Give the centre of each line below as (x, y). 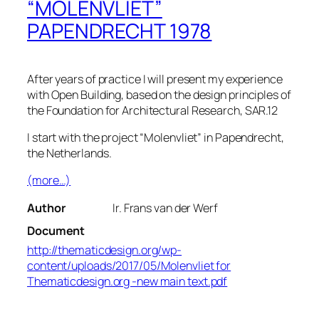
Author (46, 208)
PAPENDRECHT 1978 (120, 31)
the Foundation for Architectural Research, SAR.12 (153, 110)
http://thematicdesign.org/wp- (105, 250)
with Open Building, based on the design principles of (159, 94)
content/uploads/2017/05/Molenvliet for (129, 265)
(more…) (49, 181)
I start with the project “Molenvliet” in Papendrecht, (156, 138)
